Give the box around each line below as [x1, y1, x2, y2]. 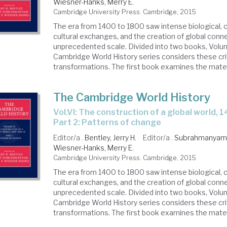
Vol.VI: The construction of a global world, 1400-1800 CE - [53, 107, 59, 117]
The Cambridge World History [53, 91, 211, 104]
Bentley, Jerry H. [85, 133, 137, 142]
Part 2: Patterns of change [53, 118, 162, 127]
